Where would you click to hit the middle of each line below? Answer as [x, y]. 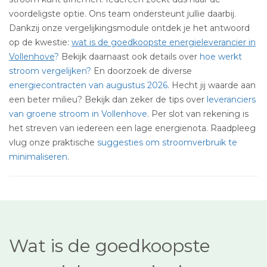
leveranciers [231, 100]
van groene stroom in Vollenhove [78, 114]
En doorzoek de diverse [142, 71]
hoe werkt [221, 57]
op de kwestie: [40, 42]
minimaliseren [38, 157]
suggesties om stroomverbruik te [167, 142]
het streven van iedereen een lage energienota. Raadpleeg [132, 128]
